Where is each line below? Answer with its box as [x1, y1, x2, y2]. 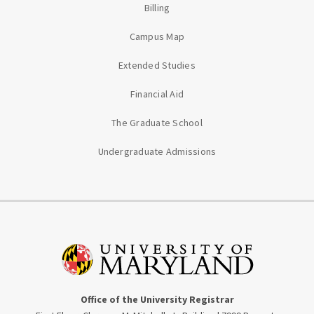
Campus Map [129, 30, 185, 43]
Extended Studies [118, 59, 196, 72]
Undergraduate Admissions [97, 145, 217, 158]
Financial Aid [130, 88, 184, 101]
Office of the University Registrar [80, 292, 234, 306]
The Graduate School [111, 116, 203, 130]
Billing [144, 1, 170, 15]
